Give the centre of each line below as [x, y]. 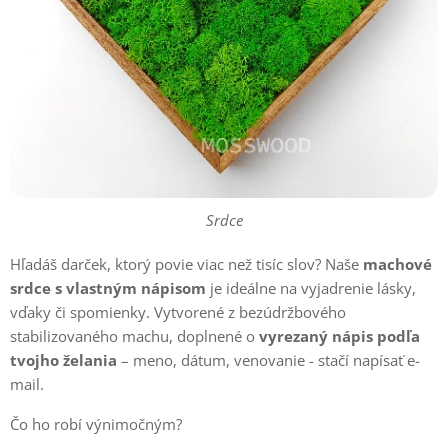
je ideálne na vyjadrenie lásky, [311, 288]
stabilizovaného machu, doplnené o [134, 336]
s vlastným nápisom [130, 288]
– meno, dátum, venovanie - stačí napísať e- [268, 360]
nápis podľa [376, 336]
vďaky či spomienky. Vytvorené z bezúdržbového [178, 312]
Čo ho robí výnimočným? [96, 424]
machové [397, 264]
